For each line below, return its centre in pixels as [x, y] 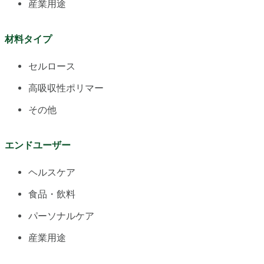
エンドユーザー [38, 146]
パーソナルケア [61, 216]
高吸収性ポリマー [66, 88]
